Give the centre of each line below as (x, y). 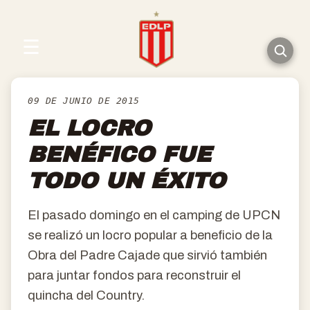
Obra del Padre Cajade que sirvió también (147, 255)
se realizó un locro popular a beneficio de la (150, 235)
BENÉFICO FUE (119, 155)
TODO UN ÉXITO (127, 181)
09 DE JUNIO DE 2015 (84, 101)
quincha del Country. (86, 295)
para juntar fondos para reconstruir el (134, 275)
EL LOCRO (89, 128)
